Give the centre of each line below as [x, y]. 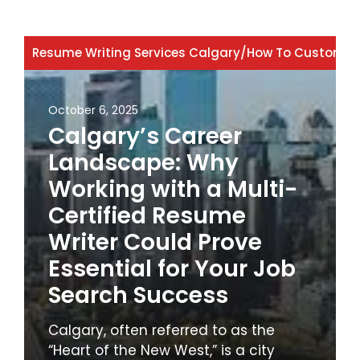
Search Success [138, 295]
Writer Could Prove [155, 242]
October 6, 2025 [93, 110]
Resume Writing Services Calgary [136, 52]
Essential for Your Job [172, 268]
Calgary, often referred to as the [162, 330]
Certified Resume [147, 215]
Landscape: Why [143, 162]
